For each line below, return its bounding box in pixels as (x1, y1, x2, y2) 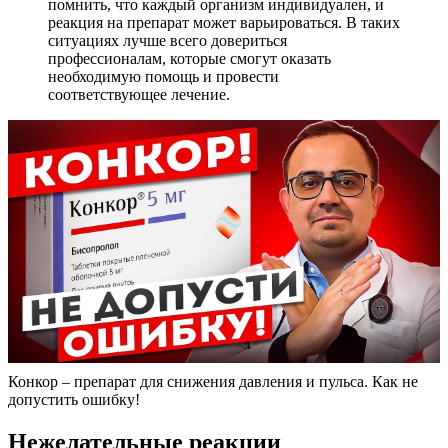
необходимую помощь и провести (48, 68, 279, 86)
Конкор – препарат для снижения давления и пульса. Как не (8, 373, 418, 391)
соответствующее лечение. (48, 86, 230, 104)
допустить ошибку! (8, 391, 140, 409)
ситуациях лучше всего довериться (48, 32, 287, 50)
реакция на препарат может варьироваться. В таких (48, 14, 400, 32)
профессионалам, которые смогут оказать (48, 50, 331, 68)
